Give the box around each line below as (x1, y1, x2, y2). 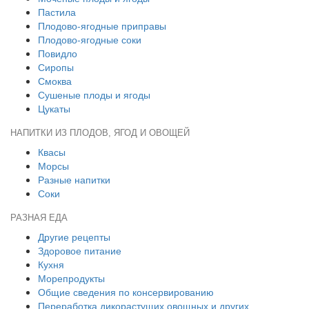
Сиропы (38, 60, 74, 74)
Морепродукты (38, 271, 105, 285)
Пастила (38, 5, 76, 19)
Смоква (38, 74, 72, 88)
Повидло (38, 46, 77, 60)
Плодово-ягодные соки (38, 32, 141, 46)
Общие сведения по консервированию (38, 285, 214, 299)
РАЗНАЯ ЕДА (10, 213, 68, 223)
